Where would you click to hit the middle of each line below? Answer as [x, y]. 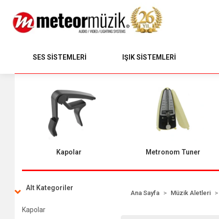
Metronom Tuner [173, 152]
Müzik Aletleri [191, 193]
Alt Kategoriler [50, 187]
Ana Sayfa [145, 193]
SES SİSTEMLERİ [59, 57]
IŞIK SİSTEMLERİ [149, 57]
